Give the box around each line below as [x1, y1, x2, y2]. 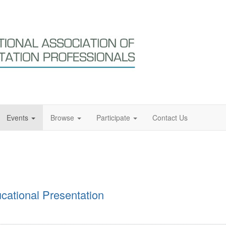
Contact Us [152, 112, 188, 123]
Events [7, 112, 28, 123]
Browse [50, 112, 74, 123]
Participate [96, 112, 130, 123]
